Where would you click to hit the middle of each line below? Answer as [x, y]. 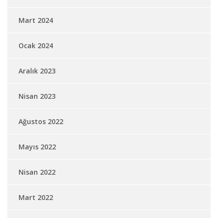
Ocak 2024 [36, 45]
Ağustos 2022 [41, 121]
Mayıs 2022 [37, 147]
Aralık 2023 [37, 71]
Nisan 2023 [37, 96]
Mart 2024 [36, 20]
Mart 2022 [36, 197]
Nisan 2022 [37, 172]
